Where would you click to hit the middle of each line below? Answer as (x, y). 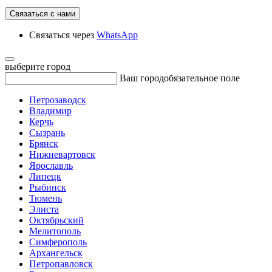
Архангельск (56, 253)
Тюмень (46, 198)
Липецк (45, 176)
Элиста (44, 209)
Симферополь (58, 242)
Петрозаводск (58, 100)
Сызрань (47, 133)
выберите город (38, 66)
